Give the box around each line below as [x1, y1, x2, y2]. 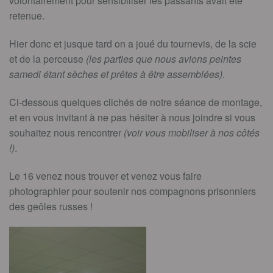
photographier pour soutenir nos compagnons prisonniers [9, 184, 256, 199]
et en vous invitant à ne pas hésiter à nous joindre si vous [9, 110, 255, 125]
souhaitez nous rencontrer [9, 126, 124, 140]
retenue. [9, 9, 44, 23]
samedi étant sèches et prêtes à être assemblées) [9, 67, 222, 82]
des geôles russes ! [9, 199, 93, 214]
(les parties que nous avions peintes [86, 52, 241, 66]
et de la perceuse [9, 52, 86, 66]
